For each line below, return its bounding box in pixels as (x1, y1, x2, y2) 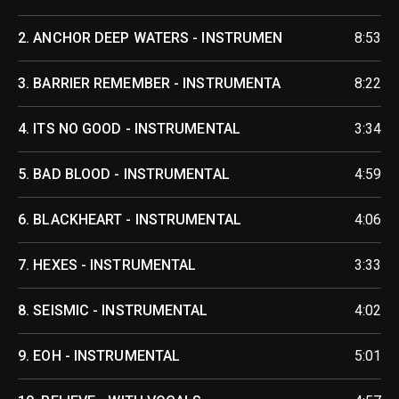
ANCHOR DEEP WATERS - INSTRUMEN (33, 28, 283, 46)
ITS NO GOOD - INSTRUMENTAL (33, 119, 240, 137)
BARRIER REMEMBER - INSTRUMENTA (33, 74, 281, 92)
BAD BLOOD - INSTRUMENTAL (33, 165, 230, 183)
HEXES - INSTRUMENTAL (33, 256, 197, 273)
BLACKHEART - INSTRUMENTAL (33, 210, 241, 228)
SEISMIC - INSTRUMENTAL (33, 301, 208, 319)
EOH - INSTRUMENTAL (33, 346, 181, 364)
